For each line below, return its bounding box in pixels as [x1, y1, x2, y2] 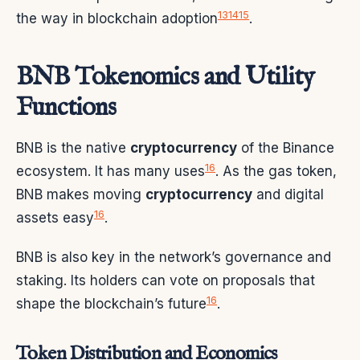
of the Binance [237, 140, 334, 157]
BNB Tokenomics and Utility [16, 61, 315, 95]
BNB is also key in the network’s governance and [16, 249, 331, 266]
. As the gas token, [215, 163, 337, 180]
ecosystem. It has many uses [16, 163, 205, 180]
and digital [252, 186, 324, 203]
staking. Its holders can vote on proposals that [16, 272, 315, 289]
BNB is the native [16, 140, 130, 157]
